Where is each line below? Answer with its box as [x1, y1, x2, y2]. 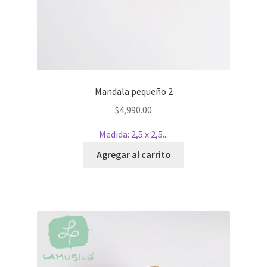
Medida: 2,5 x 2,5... [99, 128, 168, 140]
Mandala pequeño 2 [94, 85, 173, 97]
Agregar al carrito [96, 148, 171, 161]
